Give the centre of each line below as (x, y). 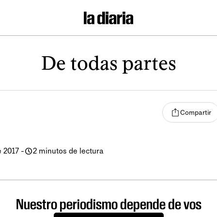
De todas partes (108, 63)
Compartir (196, 112)
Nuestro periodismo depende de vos (108, 204)
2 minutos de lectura (68, 151)
